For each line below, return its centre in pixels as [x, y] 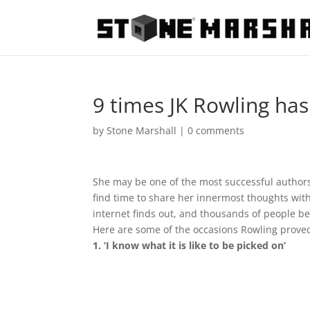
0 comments [216, 130]
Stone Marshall [142, 130]
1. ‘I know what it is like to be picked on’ [190, 245]
